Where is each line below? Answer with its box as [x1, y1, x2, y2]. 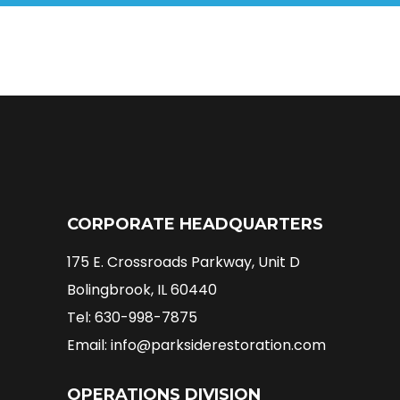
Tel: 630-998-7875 [67, 307, 197, 328]
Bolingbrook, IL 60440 [67, 279, 217, 300]
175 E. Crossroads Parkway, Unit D [67, 252, 300, 272]
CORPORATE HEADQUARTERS [67, 214, 323, 234]
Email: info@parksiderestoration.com [67, 335, 326, 355]
